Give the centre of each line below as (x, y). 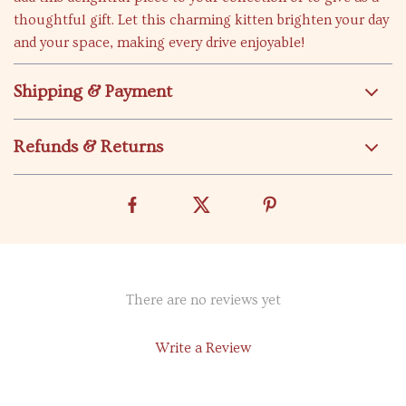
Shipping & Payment (93, 92)
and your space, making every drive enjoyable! (159, 43)
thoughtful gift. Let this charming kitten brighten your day (201, 20)
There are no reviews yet (203, 300)
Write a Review (203, 348)
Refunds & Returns (88, 147)
